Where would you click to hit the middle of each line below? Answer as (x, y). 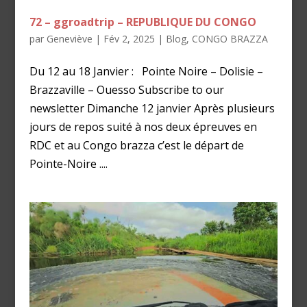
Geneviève (69, 39)
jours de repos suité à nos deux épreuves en (143, 127)
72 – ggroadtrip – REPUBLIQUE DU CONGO (143, 22)
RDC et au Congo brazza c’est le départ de (136, 146)
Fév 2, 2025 (129, 39)
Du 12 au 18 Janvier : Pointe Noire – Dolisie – (146, 72)
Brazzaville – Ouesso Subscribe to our (126, 90)
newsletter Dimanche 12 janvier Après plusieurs (152, 109)
